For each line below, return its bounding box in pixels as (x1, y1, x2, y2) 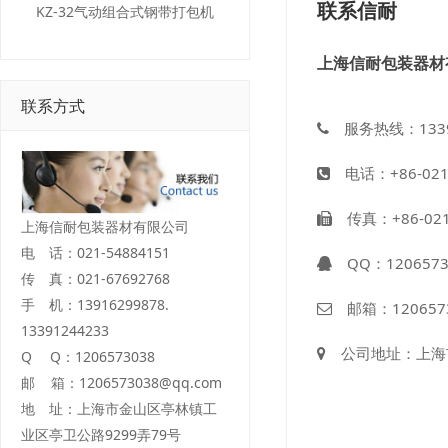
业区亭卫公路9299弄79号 (21, 425, 181, 445)
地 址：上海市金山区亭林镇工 (21, 399, 217, 419)
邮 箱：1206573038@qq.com (21, 373, 222, 393)
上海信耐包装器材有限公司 (21, 217, 189, 237)
